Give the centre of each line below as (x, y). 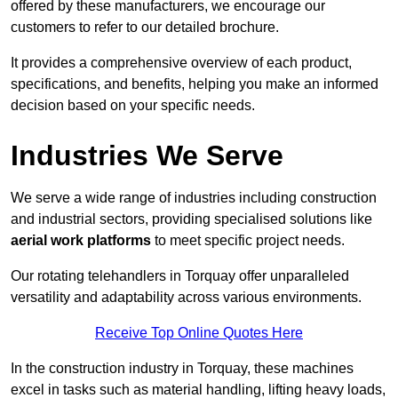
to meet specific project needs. (248, 241)
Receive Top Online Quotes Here (199, 333)
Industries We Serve (147, 156)
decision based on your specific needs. (133, 106)
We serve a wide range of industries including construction (194, 198)
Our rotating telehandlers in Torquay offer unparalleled (180, 276)
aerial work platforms (81, 241)
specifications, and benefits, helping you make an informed (195, 84)
